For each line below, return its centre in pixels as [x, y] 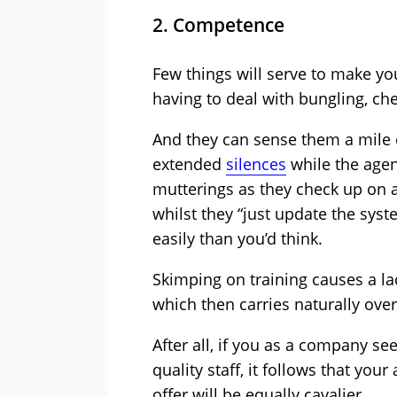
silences [256, 164]
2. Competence [218, 25]
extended [189, 164]
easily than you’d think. [237, 239]
